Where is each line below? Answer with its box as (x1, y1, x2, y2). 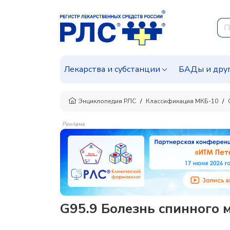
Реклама (62, 120, 85, 128)
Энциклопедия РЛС (79, 97, 136, 105)
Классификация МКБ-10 (146, 97, 218, 105)
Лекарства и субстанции (64, 64, 160, 75)
